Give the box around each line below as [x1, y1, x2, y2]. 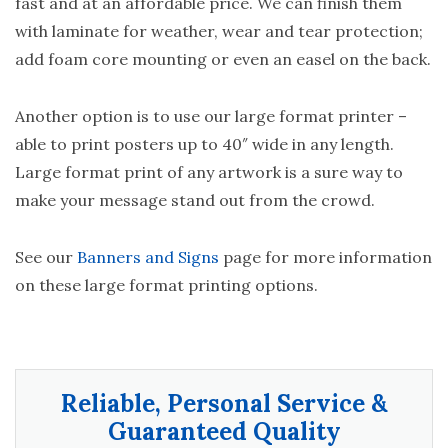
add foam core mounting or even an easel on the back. [15, 49, 431, 70]
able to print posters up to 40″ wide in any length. [15, 133, 394, 154]
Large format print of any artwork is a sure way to [15, 161, 403, 182]
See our [15, 246, 77, 267]
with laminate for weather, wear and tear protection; [15, 21, 423, 42]
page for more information [219, 246, 432, 267]
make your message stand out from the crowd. [15, 189, 375, 210]
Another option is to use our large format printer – [15, 105, 407, 126]
